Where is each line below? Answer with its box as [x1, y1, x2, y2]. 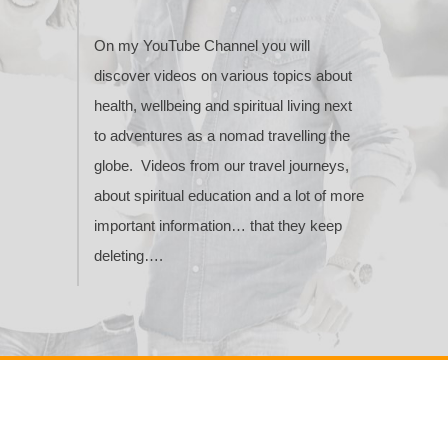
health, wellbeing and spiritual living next [93, 97, 352, 115]
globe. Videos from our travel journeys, [93, 157, 349, 175]
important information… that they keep [93, 217, 342, 235]
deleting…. [93, 247, 163, 265]
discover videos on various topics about [93, 67, 352, 85]
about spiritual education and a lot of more [93, 187, 364, 205]
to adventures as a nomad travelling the [93, 127, 350, 145]
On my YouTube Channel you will [93, 37, 310, 55]
